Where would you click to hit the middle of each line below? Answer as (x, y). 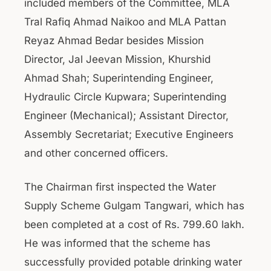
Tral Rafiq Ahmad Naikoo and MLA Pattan (125, 21)
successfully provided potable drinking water (133, 262)
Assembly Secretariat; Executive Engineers (129, 134)
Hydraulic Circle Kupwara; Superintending (125, 96)
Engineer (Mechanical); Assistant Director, (126, 115)
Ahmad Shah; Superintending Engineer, (119, 78)
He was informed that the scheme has (117, 243)
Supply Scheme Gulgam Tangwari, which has (134, 206)
